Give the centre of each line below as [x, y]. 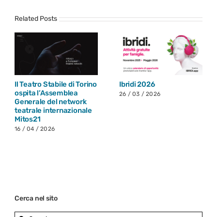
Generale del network [51, 102]
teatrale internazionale [53, 111]
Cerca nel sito [36, 199]
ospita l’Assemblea [46, 93]
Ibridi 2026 [137, 85]
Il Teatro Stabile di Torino [56, 85]
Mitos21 [28, 119]
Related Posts [36, 19]
